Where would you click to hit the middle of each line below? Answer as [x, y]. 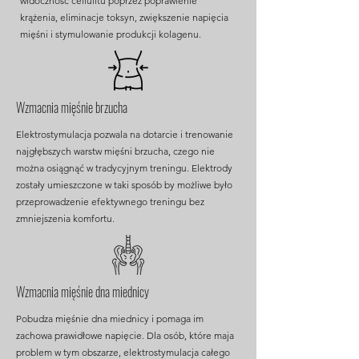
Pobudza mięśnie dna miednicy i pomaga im [110, 319]
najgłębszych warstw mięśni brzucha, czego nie [115, 151]
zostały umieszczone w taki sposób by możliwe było [124, 185]
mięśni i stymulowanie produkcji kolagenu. [112, 34]
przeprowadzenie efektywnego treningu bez [110, 202]
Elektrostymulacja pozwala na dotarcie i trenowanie [125, 134]
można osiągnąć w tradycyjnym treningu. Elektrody [124, 168]
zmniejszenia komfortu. [65, 218]
